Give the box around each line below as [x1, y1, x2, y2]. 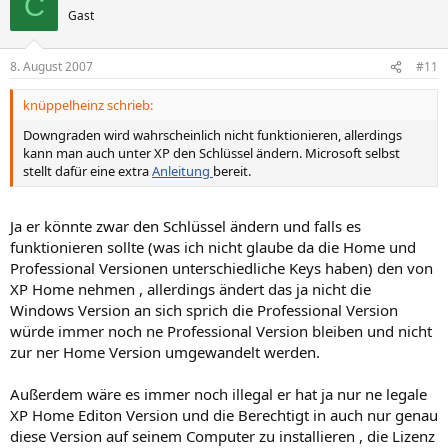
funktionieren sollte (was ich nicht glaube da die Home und [10, 236, 416, 257]
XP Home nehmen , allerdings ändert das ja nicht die [10, 278, 371, 299]
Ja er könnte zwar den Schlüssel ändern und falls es [10, 215, 361, 236]
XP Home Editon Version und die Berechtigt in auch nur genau [10, 404, 438, 425]
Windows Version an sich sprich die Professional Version [10, 299, 398, 320]
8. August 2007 [10, 58, 93, 75]
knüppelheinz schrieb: [23, 96, 153, 114]
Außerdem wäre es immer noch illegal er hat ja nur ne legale [10, 383, 427, 404]
